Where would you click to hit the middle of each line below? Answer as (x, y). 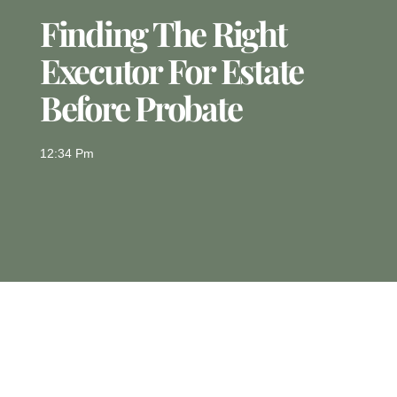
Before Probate (140, 108)
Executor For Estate (171, 71)
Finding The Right (163, 34)
